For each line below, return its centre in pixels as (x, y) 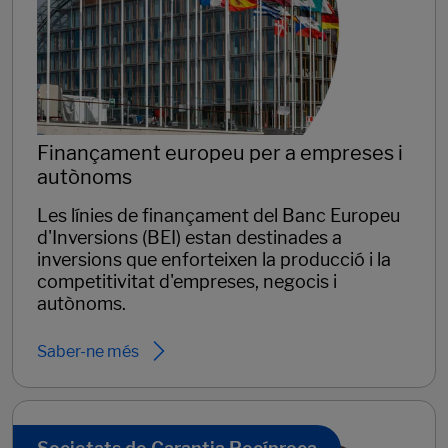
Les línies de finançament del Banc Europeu (218, 216)
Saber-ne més (88, 351)
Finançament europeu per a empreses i (220, 153)
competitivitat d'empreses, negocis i (187, 282)
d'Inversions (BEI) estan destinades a (189, 238)
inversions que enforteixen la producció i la (214, 260)
